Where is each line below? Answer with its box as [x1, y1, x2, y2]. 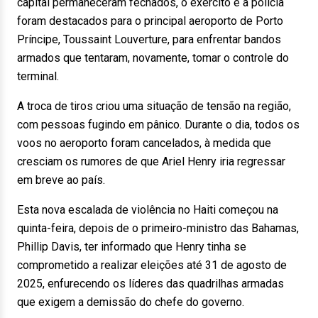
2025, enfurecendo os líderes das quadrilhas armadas [17, 277, 284, 290]
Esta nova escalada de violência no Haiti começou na [17, 203, 278, 216]
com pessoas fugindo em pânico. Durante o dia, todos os [17, 118, 300, 131]
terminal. [17, 70, 59, 83]
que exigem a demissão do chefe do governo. [17, 295, 244, 309]
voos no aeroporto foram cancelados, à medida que [17, 136, 271, 150]
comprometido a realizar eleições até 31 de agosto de [17, 258, 287, 272]
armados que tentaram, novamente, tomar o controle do [17, 51, 289, 65]
